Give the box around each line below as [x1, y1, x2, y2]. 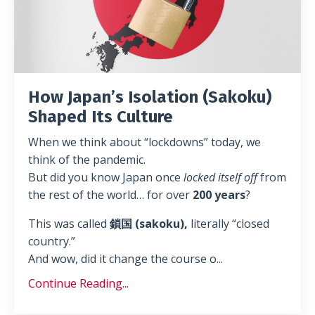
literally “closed [188, 215, 269, 231]
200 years [193, 186, 245, 202]
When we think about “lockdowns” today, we [28, 134, 261, 150]
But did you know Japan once [28, 169, 184, 185]
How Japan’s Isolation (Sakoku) [28, 86, 271, 107]
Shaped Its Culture [28, 106, 173, 127]
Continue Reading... [28, 275, 129, 291]
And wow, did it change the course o [28, 250, 217, 266]
